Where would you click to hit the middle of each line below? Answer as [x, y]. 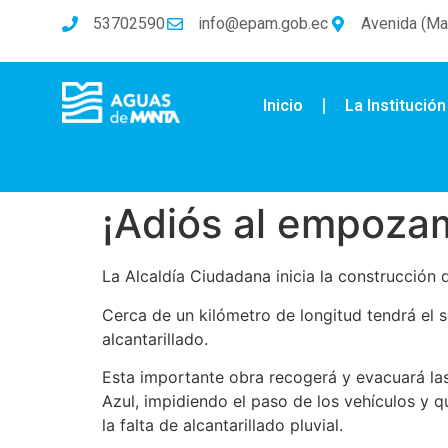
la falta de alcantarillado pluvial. [222, 425]
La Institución [395, 106]
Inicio [282, 106]
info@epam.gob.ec [263, 23]
